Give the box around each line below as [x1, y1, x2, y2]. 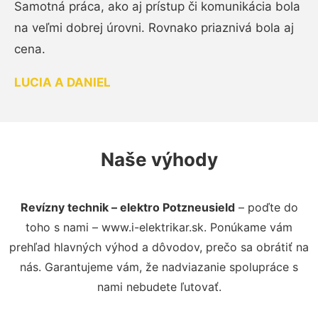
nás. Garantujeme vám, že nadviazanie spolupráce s [20, 259, 298, 274]
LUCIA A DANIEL [14, 75, 111, 89]
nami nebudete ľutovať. [97, 279, 221, 294]
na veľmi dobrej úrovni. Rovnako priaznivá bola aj [14, 20, 294, 35]
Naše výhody [100, 148, 218, 170]
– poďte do [234, 199, 298, 214]
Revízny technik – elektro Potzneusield [20, 199, 235, 214]
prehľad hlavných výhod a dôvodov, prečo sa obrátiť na [9, 239, 309, 254]
